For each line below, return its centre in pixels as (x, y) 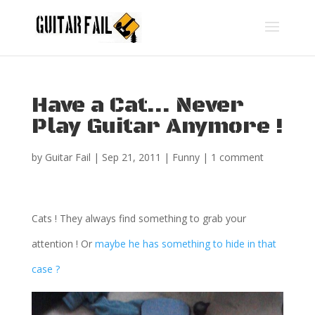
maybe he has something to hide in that (185, 244)
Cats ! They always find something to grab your (139, 218)
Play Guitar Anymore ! (157, 127)
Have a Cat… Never (137, 106)
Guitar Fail (67, 157)
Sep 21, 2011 (131, 157)
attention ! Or (63, 244)
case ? (45, 269)
